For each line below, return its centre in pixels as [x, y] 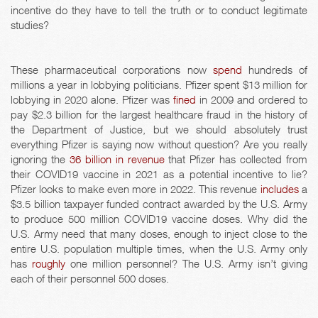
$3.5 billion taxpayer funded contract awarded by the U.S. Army [159, 204]
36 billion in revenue [117, 159]
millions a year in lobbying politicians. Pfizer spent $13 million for [159, 85]
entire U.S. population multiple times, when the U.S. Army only [159, 249]
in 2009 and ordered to [252, 100]
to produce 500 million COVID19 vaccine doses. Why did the [159, 219]
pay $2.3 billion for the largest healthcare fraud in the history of [159, 115]
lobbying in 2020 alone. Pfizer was [92, 100]
